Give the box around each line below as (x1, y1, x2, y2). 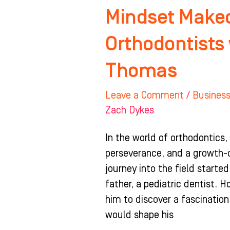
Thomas (105, 59, 177, 82)
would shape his (105, 209, 174, 221)
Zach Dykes (105, 104, 155, 116)
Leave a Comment (105, 89, 184, 101)
